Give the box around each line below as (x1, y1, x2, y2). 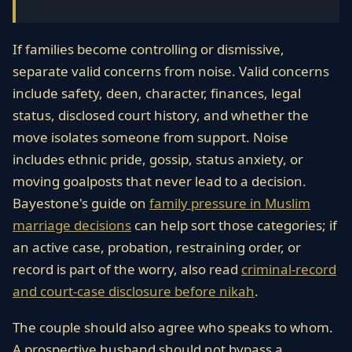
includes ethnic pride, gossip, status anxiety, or (13, 150, 303, 168)
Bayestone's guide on (13, 194, 149, 212)
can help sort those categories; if (131, 216, 337, 234)
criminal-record (241, 260, 336, 278)
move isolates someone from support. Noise (13, 128, 288, 146)
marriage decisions (13, 216, 131, 234)
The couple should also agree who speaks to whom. (13, 318, 333, 336)
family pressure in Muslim (149, 194, 310, 212)
